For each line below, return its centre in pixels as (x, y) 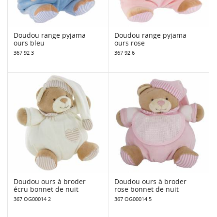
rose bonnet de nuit (147, 189)
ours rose (130, 43)
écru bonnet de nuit (46, 189)
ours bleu (29, 43)
